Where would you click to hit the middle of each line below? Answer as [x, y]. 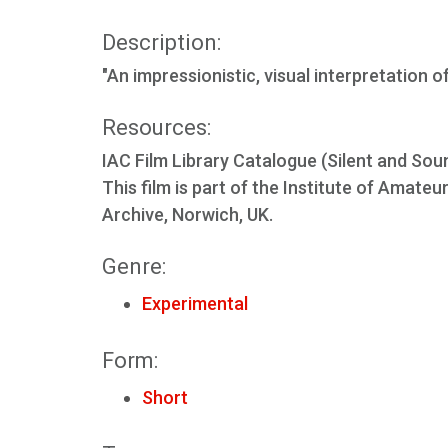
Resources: [156, 127]
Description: [161, 42]
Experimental [195, 303]
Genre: [134, 266]
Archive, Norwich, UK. [187, 214]
